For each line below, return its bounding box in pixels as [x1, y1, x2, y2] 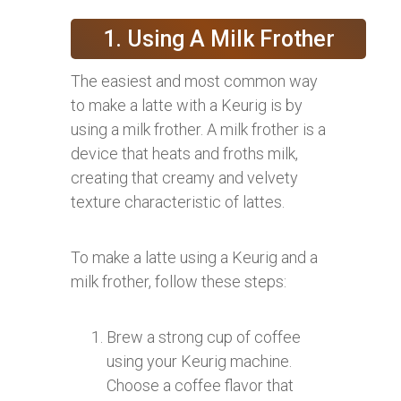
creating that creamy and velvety [71, 167, 298, 187]
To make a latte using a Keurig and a [71, 247, 318, 267]
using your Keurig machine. [107, 351, 292, 371]
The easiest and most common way [71, 71, 318, 90]
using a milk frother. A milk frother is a [71, 119, 326, 139]
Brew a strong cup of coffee [107, 327, 301, 346]
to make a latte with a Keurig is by [71, 95, 303, 115]
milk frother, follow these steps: [71, 271, 286, 291]
